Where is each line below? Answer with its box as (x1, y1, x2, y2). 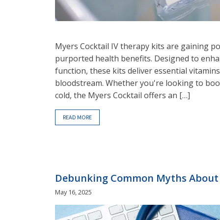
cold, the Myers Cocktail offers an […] (55, 89, 190, 101)
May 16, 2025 (55, 188, 92, 197)
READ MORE (63, 113, 92, 121)
